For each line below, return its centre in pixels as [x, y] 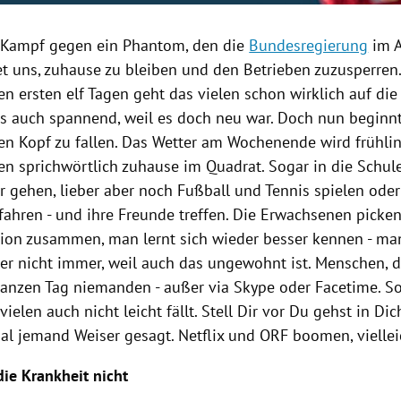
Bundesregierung [309, 46]
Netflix [201, 336]
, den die [218, 46]
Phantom [154, 46]
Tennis [288, 191]
